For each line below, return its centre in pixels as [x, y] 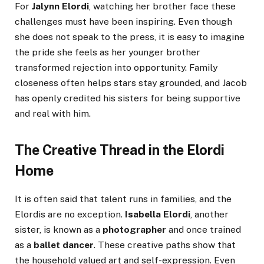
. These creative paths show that [165, 245]
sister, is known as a [59, 230]
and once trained [204, 230]
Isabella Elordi [158, 214]
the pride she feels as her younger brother [108, 52]
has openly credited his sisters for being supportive [128, 98]
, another [209, 214]
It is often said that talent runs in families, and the [123, 199]
